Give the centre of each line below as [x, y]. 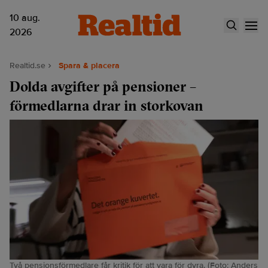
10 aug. [25, 18]
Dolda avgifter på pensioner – [103, 86]
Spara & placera [89, 66]
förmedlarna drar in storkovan [106, 105]
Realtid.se [28, 66]
